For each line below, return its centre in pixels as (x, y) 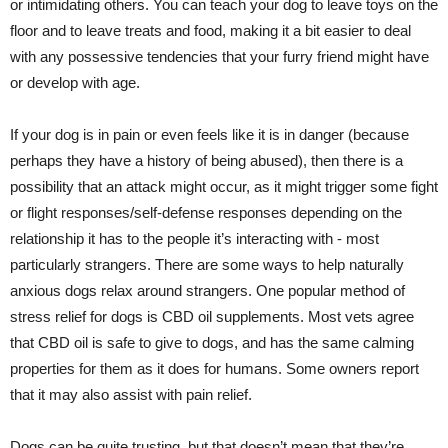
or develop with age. (75, 82)
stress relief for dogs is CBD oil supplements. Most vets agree (212, 316)
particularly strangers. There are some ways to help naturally (207, 264)
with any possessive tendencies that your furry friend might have (219, 56)
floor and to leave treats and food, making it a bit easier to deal (210, 30)
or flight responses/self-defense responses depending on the (206, 212)
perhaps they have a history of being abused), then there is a (206, 160)
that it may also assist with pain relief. (131, 394)
